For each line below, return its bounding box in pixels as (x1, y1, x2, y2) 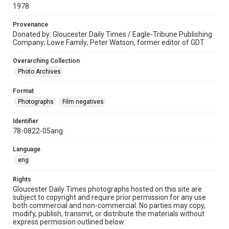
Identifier (13, 118, 38, 125)
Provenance (13, 21, 48, 28)
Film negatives (62, 98, 104, 105)
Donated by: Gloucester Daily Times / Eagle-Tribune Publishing (13, 30, 212, 38)
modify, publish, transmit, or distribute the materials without (13, 210, 204, 218)
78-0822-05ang (13, 127, 63, 135)
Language (13, 146, 40, 153)
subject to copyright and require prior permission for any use (13, 193, 206, 201)
